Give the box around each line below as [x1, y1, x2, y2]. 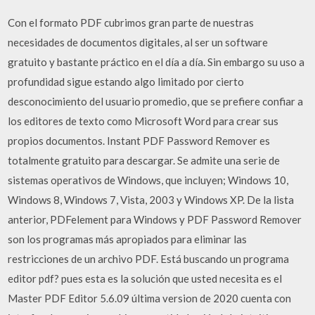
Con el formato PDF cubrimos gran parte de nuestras [8, 16, 255, 29]
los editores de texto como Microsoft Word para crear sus [8, 115, 279, 127]
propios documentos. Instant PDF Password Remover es [8, 134, 271, 147]
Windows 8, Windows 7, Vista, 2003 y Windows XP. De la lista [8, 193, 295, 206]
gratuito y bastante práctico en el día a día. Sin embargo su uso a [8, 56, 305, 68]
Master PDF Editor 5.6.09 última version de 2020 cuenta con [8, 292, 292, 304]
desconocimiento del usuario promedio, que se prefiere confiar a [8, 95, 304, 108]
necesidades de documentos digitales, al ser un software [8, 36, 269, 49]
